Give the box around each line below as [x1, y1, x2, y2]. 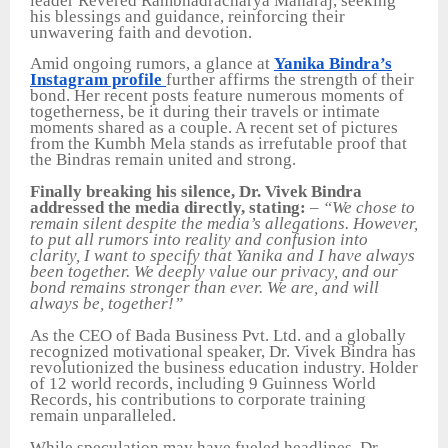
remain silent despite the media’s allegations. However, [30, 214, 418, 234]
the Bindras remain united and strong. [30, 150, 296, 170]
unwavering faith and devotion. [30, 22, 252, 42]
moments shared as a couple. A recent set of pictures [30, 118, 398, 138]
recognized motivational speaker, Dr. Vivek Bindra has [30, 342, 416, 362]
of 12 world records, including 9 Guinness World [30, 374, 376, 394]
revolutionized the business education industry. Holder [30, 358, 418, 378]
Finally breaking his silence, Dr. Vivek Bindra [30, 182, 362, 202]
